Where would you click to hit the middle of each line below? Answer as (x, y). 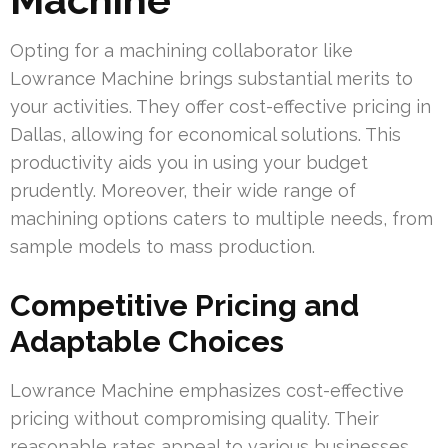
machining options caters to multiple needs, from (221, 219)
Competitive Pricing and (184, 306)
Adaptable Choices (147, 342)
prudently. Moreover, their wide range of (183, 191)
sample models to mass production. (162, 247)
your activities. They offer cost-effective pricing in (220, 107)
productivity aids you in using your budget (189, 163)
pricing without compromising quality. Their (194, 419)
